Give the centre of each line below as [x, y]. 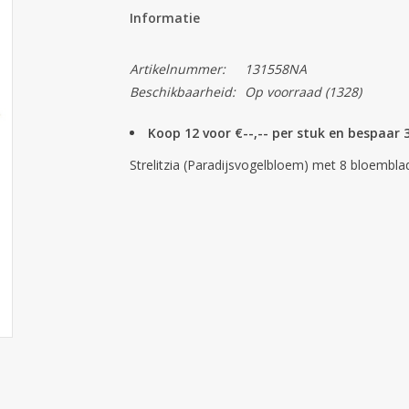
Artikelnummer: [177, 69]
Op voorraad [283, 92]
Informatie [164, 18]
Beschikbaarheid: [182, 92]
